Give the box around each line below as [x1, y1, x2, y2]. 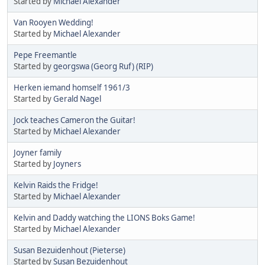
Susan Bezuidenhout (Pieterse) [14, 244, 125, 256]
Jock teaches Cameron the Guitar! [14, 114, 135, 125]
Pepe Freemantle [14, 49, 77, 60]
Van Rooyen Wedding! [14, 17, 93, 28]
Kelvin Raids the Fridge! [14, 179, 98, 190]
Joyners [53, 158, 81, 169]
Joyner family [14, 147, 62, 158]
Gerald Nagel [53, 93, 101, 104]
